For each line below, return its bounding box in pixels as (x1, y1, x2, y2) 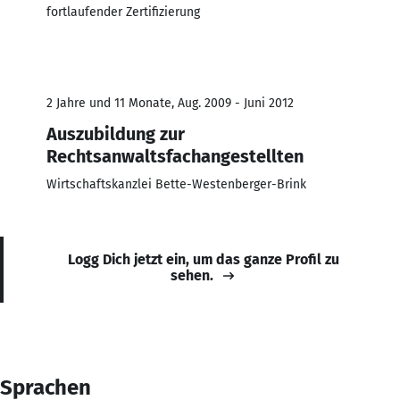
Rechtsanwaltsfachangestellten (46, 145, 304, 167)
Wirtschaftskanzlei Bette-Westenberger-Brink (46, 176, 306, 192)
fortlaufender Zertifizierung (46, 4, 200, 20)
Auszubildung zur (46, 122, 185, 145)
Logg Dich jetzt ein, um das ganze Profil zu (68, 250, 339, 268)
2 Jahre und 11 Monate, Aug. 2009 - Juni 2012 (46, 95, 294, 111)
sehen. (171, 266, 213, 284)
